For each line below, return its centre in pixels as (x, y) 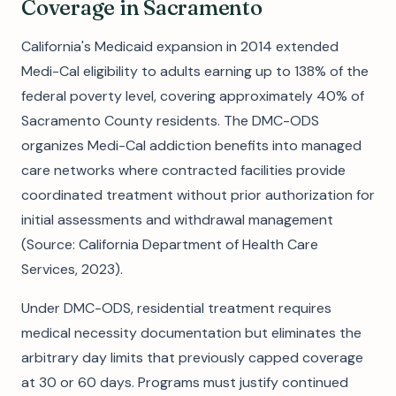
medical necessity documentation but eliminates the (191, 333)
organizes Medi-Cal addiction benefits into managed (191, 145)
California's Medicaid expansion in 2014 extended (180, 46)
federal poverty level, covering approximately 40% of (193, 96)
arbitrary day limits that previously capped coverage (192, 358)
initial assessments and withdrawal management (177, 220)
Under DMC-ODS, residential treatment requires (176, 308)
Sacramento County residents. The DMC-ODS (170, 121)
